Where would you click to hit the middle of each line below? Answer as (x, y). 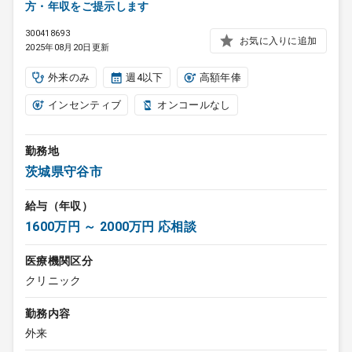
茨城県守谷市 (64, 172)
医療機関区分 (59, 261)
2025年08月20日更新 (68, 48)
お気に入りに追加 (278, 40)
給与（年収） (59, 206)
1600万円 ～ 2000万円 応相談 (111, 227)
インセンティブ (85, 105)
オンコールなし (194, 105)
